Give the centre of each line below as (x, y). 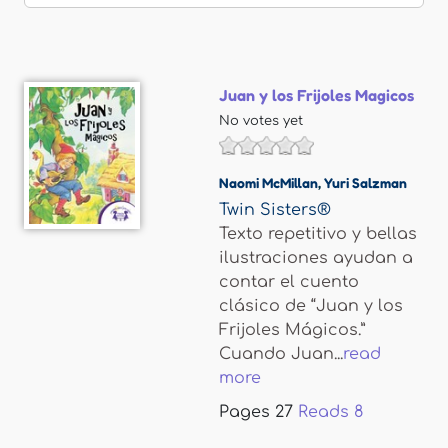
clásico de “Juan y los (311, 306)
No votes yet (261, 121)
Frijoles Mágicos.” (292, 330)
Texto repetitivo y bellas (318, 234)
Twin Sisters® (275, 210)
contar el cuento (289, 282)
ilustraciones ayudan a (316, 258)
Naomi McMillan (268, 182)
